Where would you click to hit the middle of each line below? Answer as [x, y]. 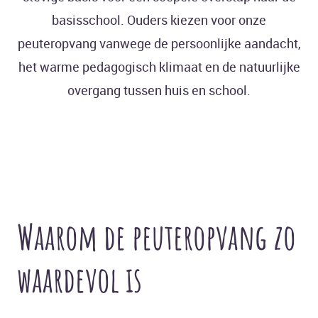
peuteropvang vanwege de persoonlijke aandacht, [159, 44]
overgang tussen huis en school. [159, 91]
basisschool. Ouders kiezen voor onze [159, 20]
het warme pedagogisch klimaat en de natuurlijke [159, 67]
